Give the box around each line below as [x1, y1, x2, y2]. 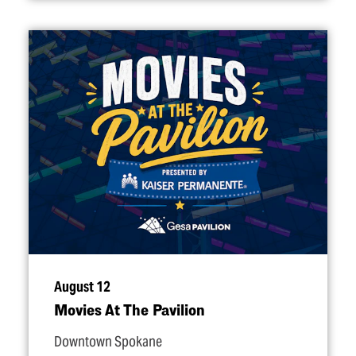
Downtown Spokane [54, 333, 162, 350]
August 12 [54, 278, 110, 296]
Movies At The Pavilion [54, 300, 205, 319]
